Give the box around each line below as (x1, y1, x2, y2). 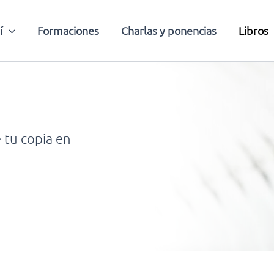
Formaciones (37, 23, 99, 37)
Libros (238, 23, 268, 37)
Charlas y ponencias (120, 23, 217, 37)
